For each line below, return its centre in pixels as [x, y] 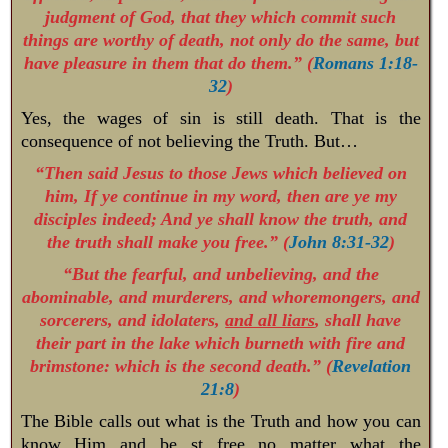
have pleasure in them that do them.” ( [168, 62]
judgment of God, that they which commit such [221, 16]
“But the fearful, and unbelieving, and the [220, 274]
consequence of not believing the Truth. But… [189, 140]
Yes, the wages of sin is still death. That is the [220, 117]
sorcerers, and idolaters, [133, 320]
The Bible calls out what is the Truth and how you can [220, 421]
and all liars [270, 320]
